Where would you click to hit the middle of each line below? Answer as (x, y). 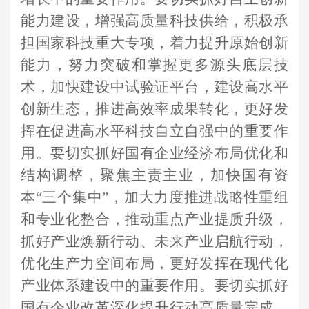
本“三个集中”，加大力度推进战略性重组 (154, 197)
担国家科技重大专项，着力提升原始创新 (154, 43)
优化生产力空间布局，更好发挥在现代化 (154, 263)
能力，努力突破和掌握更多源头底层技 (154, 65)
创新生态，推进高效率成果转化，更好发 (154, 109)
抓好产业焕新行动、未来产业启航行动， (154, 241)
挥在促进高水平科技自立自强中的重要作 (154, 131)
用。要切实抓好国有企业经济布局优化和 (154, 153)
